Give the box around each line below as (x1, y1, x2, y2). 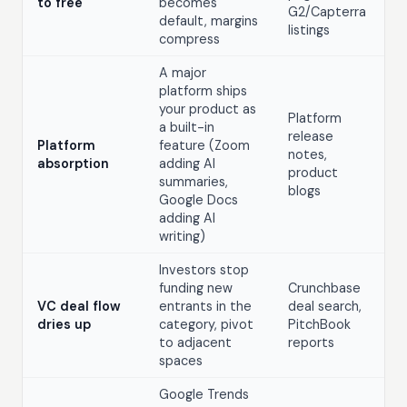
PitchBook (288, 315, 351, 333)
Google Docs (159, 191, 238, 208)
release (288, 127, 333, 144)
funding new (159, 279, 233, 296)
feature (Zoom (159, 136, 250, 154)
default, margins (159, 12, 258, 29)
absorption (37, 154, 109, 172)
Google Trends (159, 385, 249, 402)
